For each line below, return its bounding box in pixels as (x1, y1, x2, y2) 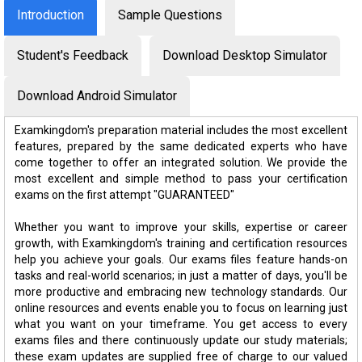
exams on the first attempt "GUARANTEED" (15, 187, 234, 201)
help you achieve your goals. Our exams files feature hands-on (15, 252, 347, 266)
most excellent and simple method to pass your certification (15, 171, 347, 185)
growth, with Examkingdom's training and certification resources (15, 236, 347, 250)
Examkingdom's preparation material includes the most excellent (15, 123, 347, 137)
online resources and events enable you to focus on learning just (15, 301, 347, 314)
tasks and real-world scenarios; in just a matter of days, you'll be (15, 268, 347, 282)
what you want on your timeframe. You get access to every (15, 317, 347, 330)
